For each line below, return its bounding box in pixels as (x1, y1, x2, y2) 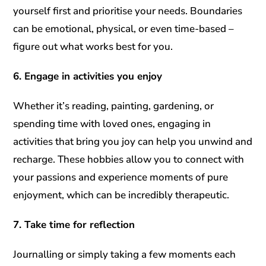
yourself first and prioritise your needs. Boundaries (13, 4, 243, 18)
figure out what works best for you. (13, 39, 173, 53)
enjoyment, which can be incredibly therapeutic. (13, 188, 230, 202)
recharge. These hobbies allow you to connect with (13, 152, 245, 166)
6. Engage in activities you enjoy (13, 69, 163, 83)
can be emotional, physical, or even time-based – (13, 21, 235, 36)
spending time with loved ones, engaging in (13, 116, 211, 131)
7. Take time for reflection (13, 217, 135, 232)
